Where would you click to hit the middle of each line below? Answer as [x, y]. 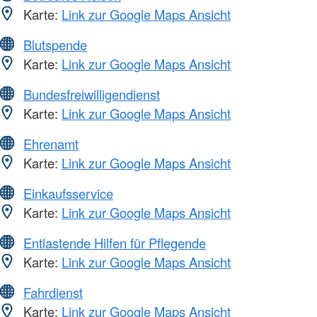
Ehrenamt [51, 143]
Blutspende [55, 44]
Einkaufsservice [68, 193]
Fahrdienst [53, 292]
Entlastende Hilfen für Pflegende [115, 242]
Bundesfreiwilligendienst [92, 94]
